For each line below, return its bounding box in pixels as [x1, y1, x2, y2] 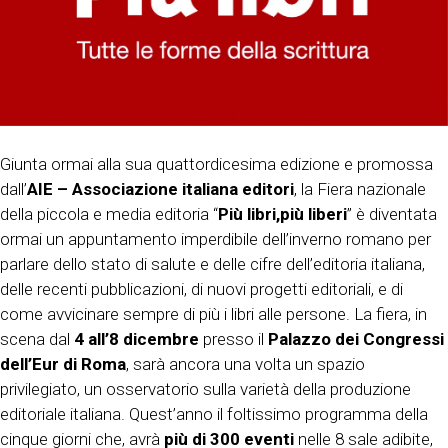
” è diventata [347, 203, 437, 224]
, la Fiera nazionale [294, 178, 426, 199]
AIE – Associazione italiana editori [27, 178, 294, 199]
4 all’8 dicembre [74, 328, 203, 349]
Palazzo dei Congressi [268, 328, 444, 349]
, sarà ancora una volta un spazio [126, 353, 365, 374]
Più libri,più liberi [218, 203, 347, 224]
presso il [203, 328, 268, 349]
